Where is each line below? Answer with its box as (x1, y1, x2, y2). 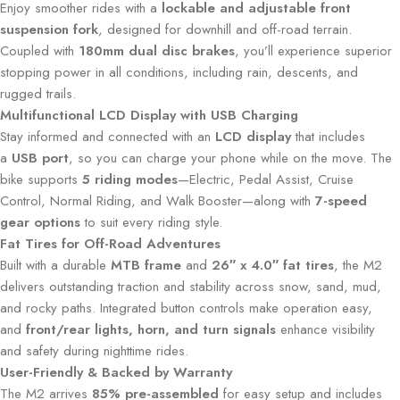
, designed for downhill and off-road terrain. (98, 19, 352, 39)
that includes (291, 126, 365, 146)
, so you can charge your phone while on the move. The (69, 147, 392, 168)
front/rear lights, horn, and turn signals (26, 319, 276, 339)
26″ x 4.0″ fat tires (212, 254, 334, 275)
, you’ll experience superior (235, 40, 392, 61)
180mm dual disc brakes (79, 40, 235, 61)
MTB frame (111, 254, 181, 275)
